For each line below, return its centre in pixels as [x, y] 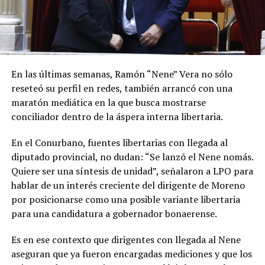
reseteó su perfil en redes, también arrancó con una [122, 88]
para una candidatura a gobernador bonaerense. [114, 214]
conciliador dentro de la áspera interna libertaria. [117, 117]
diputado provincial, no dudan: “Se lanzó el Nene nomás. [132, 157]
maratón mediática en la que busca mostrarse [108, 103]
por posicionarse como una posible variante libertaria [125, 200]
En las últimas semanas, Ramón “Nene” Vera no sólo [122, 74]
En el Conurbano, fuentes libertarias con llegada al [119, 143]
